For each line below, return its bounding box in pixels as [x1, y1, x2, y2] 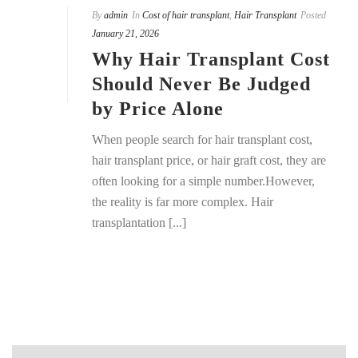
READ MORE [177, 267, 245, 279]
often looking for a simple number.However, [92, 173, 315, 188]
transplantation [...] [92, 215, 186, 229]
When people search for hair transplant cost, [92, 132, 312, 146]
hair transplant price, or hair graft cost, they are [92, 153, 326, 167]
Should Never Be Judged [92, 73, 311, 94]
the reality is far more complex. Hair [92, 194, 273, 209]
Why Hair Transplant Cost [92, 48, 330, 70]
